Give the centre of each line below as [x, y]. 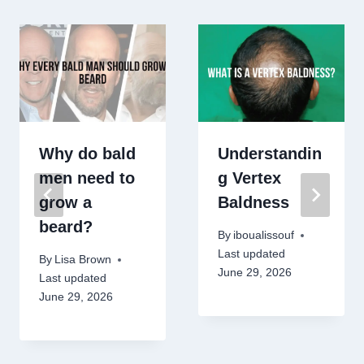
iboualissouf [264, 235]
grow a [65, 203]
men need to [87, 178]
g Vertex [249, 178]
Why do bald [87, 154]
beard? [66, 227]
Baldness [253, 203]
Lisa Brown [83, 260]
